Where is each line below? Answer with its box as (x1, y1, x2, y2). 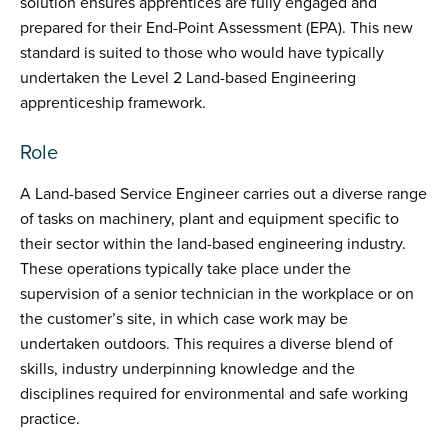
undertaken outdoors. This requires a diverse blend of (20, 334, 393, 354)
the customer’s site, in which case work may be (20, 309, 348, 329)
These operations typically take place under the (20, 259, 351, 279)
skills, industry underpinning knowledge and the (20, 359, 355, 379)
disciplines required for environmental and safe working (20, 384, 408, 404)
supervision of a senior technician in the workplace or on (20, 284, 414, 304)
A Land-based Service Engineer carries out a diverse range (20, 184, 427, 204)
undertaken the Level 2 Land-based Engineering (20, 68, 356, 88)
